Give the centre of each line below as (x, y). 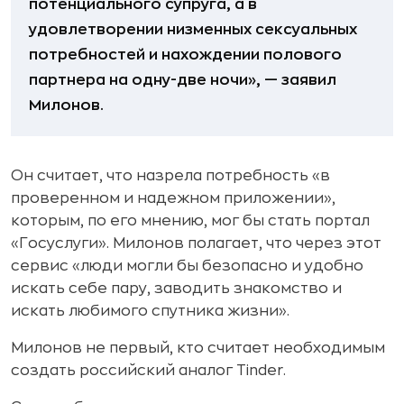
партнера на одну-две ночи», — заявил (183, 80)
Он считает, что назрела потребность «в (170, 176)
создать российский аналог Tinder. (148, 371)
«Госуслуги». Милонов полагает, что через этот (196, 243)
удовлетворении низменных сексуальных (193, 30)
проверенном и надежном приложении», (173, 198)
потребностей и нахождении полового (185, 55)
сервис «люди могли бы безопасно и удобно (187, 266)
